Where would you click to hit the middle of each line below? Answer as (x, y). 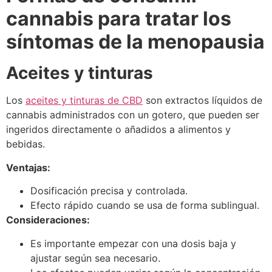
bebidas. (25, 144)
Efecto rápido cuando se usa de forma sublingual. (145, 206)
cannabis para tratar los (119, 19)
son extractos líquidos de (202, 100)
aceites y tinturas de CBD (84, 100)
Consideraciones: (48, 220)
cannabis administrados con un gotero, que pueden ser (133, 115)
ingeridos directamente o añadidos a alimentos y (118, 130)
